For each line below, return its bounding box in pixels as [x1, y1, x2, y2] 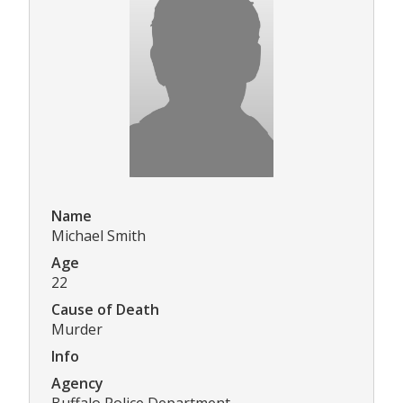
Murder [51, 319, 103, 340]
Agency [51, 373, 103, 394]
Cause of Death [51, 300, 159, 320]
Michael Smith [51, 226, 146, 246]
